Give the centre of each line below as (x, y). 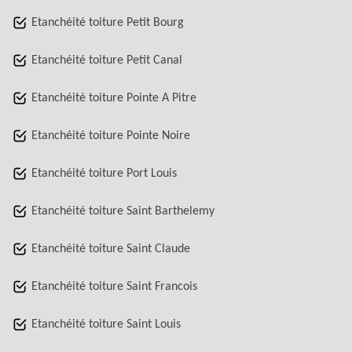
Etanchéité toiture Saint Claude (111, 249)
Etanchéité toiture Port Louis (104, 174)
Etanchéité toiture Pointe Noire (111, 136)
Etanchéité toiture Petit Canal (107, 60)
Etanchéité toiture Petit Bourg (108, 23)
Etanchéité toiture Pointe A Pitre (114, 98)
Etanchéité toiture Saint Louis (106, 324)
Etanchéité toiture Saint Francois (114, 287)
